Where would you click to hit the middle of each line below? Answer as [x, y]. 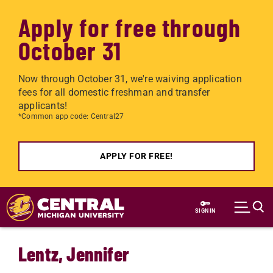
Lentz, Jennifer [74, 253]
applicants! [43, 106]
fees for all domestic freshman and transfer [114, 92]
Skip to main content [64, 195]
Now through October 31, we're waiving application [130, 79]
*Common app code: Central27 [71, 116]
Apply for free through [130, 27]
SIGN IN [205, 211]
